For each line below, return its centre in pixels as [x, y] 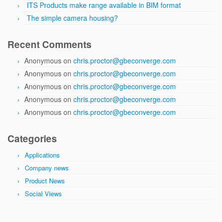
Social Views [43, 194]
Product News [45, 181]
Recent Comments [50, 44]
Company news [47, 168]
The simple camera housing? [72, 18]
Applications [42, 155]
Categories [32, 138]
